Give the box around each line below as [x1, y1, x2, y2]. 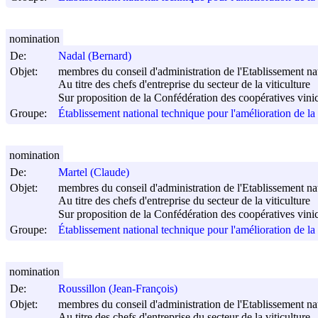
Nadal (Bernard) [58, 50, 131, 62]
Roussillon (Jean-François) [58, 283, 177, 295]
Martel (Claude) [58, 166, 129, 179]
